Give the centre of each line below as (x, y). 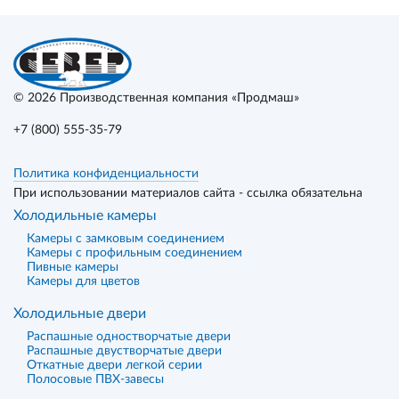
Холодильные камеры (85, 216)
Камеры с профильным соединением (134, 253)
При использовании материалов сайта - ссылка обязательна (188, 193)
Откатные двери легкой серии (114, 365)
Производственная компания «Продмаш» (179, 98)
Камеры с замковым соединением (126, 239)
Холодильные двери (80, 313)
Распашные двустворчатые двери (124, 351)
